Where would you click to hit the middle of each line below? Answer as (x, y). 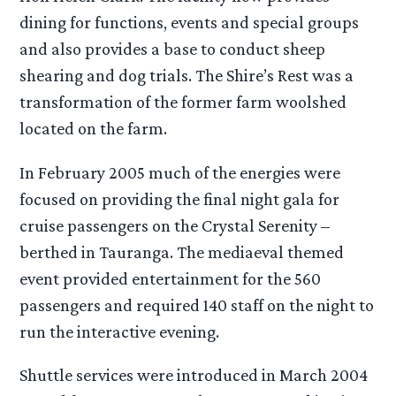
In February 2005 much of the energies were (180, 172)
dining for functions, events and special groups (190, 23)
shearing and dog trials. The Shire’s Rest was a (187, 76)
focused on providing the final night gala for (180, 198)
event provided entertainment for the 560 (171, 278)
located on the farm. (94, 129)
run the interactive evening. (120, 331)
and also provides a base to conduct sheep (173, 49)
